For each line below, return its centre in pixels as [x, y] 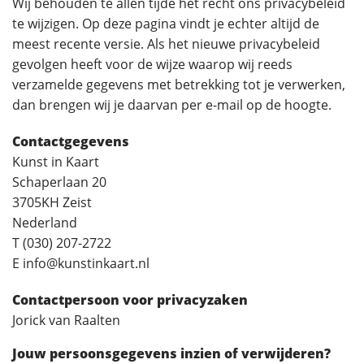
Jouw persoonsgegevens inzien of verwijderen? [171, 353]
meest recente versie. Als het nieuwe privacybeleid [166, 44]
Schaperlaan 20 [59, 182]
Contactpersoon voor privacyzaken [130, 300]
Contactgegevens [71, 141]
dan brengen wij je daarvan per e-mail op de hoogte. [172, 105]
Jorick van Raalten [66, 320]
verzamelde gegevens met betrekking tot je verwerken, [179, 84]
